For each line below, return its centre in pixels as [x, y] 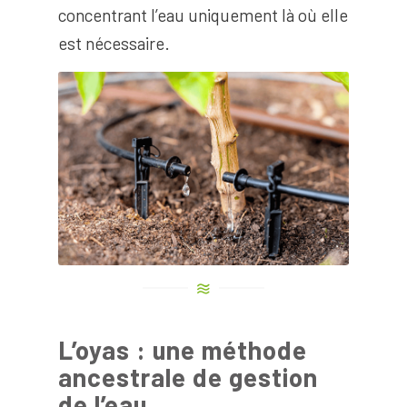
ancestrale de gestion [188, 377]
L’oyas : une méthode [182, 349]
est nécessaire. [114, 43]
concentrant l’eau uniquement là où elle [203, 15]
